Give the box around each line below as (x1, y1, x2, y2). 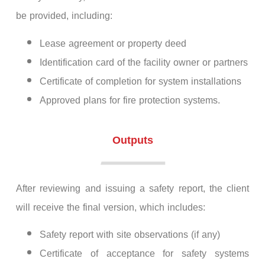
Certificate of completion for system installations (40, 72, 241, 91)
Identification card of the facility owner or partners (40, 53, 248, 72)
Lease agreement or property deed (40, 34, 186, 53)
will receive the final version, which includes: (16, 198, 205, 216)
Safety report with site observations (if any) (40, 225, 220, 244)
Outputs (112, 130, 153, 150)
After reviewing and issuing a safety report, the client (16, 179, 249, 198)
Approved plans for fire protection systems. (40, 91, 220, 109)
